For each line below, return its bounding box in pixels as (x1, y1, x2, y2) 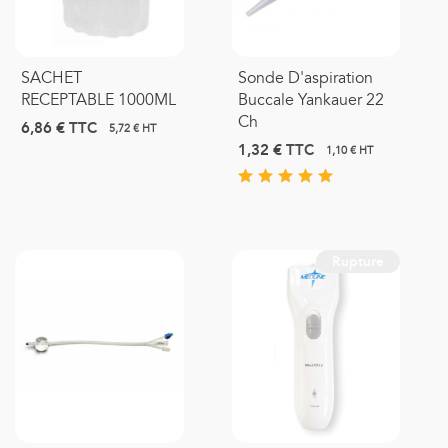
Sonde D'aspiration (237, 68, 373, 89)
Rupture (332, 254, 384, 271)
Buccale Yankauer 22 (237, 90, 384, 111)
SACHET (21, 68, 82, 89)
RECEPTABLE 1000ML (21, 90, 176, 111)
